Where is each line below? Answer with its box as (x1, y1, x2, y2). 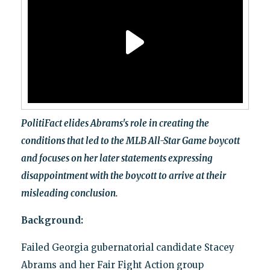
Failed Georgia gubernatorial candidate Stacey (20, 241, 234, 253)
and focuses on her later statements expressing (20, 152, 213, 164)
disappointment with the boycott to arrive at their (20, 169, 226, 181)
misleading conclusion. (20, 187, 118, 199)
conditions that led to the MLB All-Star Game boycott (20, 134, 240, 146)
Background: (20, 214, 83, 226)
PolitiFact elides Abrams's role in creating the (20, 117, 209, 129)
